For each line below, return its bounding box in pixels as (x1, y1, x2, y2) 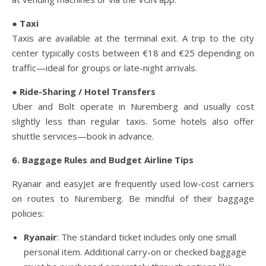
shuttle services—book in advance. (12, 130, 154, 142)
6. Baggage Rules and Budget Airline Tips (12, 154, 194, 166)
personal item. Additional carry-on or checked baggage (24, 246, 246, 258)
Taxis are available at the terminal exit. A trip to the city (12, 32, 254, 45)
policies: (12, 207, 44, 220)
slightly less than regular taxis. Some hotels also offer (12, 115, 254, 128)
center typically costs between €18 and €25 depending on (12, 47, 254, 59)
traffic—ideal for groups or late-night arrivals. (12, 62, 197, 74)
